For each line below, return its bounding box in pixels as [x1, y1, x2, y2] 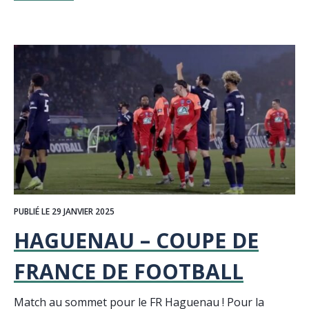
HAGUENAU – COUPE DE [14, 226, 259, 255]
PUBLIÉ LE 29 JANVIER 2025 [14, 205, 114, 217]
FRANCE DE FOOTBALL [14, 257, 243, 286]
